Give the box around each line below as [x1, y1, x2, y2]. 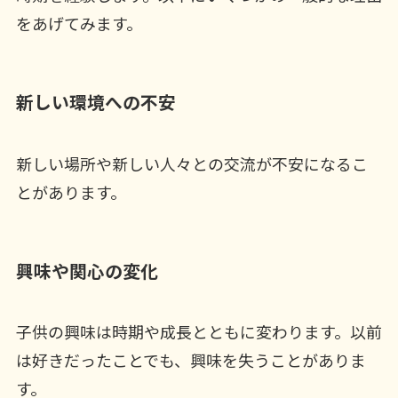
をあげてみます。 [15, 12, 142, 36]
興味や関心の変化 [15, 257, 158, 283]
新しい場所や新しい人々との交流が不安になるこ [15, 151, 368, 175]
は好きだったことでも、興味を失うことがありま [15, 348, 366, 372]
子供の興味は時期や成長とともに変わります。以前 [15, 320, 382, 344]
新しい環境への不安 [15, 89, 176, 115]
